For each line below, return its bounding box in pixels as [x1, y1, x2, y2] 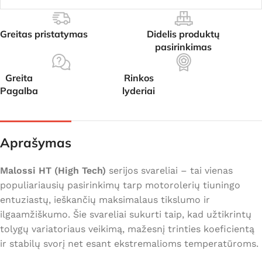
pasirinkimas [155, 41, 212, 53]
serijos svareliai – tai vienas [106, 165, 233, 177]
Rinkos [123, 72, 154, 84]
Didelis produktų [147, 28, 220, 40]
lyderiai [122, 85, 155, 97]
